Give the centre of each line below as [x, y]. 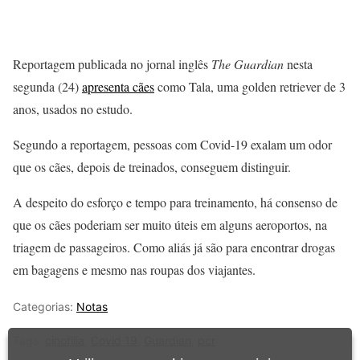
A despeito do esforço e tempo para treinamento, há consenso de [175, 202]
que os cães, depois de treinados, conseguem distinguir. [152, 166]
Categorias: [45, 306]
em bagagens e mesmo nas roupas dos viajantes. [134, 269]
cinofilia [65, 340]
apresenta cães [118, 86]
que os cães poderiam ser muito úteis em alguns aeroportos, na [170, 224]
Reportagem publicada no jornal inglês [112, 63]
